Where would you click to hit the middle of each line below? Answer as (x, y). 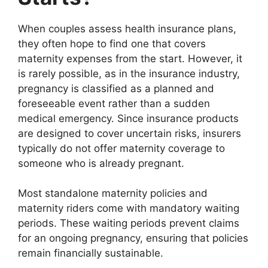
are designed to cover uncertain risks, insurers (130, 133)
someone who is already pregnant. (101, 163)
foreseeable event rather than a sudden (114, 103)
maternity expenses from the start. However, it (130, 58)
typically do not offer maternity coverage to (121, 148)
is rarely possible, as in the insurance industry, (129, 73)
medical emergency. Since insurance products (128, 118)
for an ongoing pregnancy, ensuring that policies (133, 238)
